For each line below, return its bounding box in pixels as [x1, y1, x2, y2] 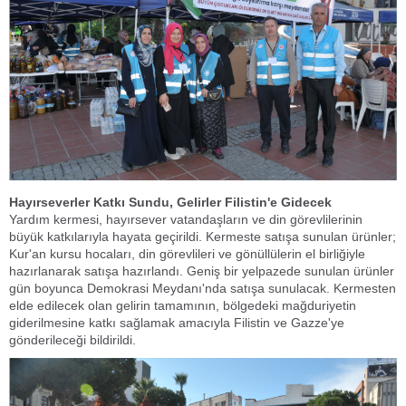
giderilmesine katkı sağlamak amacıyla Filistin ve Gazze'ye [9, 314, 344, 330]
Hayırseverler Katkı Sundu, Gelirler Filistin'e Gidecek [9, 194, 332, 209]
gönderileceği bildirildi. [9, 332, 136, 347]
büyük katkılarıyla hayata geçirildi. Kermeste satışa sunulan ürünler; [9, 228, 396, 244]
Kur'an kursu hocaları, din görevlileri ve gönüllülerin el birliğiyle [9, 246, 365, 261]
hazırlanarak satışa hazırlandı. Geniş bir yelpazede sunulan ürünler [9, 263, 394, 278]
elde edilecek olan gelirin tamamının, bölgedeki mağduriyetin [9, 297, 356, 313]
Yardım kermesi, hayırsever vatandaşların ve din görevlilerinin [9, 211, 362, 227]
